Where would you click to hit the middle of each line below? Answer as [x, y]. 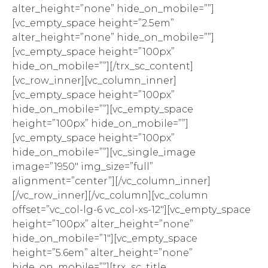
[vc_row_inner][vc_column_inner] [94, 81]
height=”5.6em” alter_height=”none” [102, 253]
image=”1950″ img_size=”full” [83, 167]
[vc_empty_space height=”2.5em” [93, 23]
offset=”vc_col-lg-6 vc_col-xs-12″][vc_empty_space [131, 210]
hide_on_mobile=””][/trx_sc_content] [103, 66]
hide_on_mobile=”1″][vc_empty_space [105, 239]
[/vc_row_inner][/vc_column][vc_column [110, 196]
